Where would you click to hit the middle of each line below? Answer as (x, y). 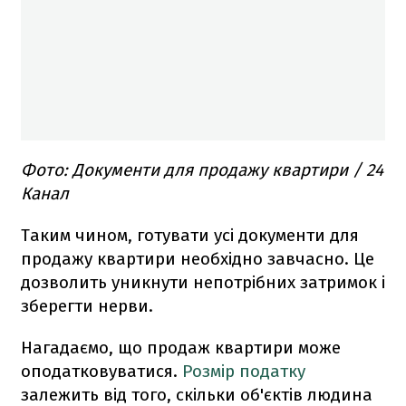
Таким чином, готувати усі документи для (190, 235)
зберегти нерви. (87, 305)
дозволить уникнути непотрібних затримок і (203, 282)
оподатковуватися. (101, 371)
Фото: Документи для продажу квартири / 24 (202, 169)
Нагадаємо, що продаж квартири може (181, 347)
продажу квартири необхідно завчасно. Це (198, 258)
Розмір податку (244, 371)
